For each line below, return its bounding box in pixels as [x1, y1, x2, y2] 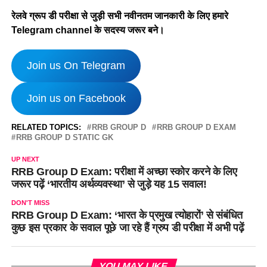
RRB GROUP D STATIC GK [15, 132, 113, 142]
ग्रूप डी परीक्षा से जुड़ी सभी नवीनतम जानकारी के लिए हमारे [29, 10, 228, 21]
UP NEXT [11, 155, 39, 163]
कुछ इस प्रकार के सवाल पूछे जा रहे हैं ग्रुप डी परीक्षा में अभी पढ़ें [11, 221, 244, 234]
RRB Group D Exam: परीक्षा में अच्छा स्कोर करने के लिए [11, 165, 237, 178]
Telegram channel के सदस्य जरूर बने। [11, 24, 164, 35]
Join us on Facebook [26, 92, 126, 104]
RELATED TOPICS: [11, 122, 81, 132]
